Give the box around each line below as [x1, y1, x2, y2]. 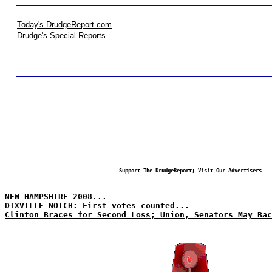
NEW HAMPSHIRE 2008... [5, 192, 107, 201]
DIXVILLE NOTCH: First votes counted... [5, 201, 189, 210]
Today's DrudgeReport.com [17, 20, 112, 29]
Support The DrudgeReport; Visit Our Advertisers [118, 168, 262, 174]
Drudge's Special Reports [17, 31, 106, 40]
